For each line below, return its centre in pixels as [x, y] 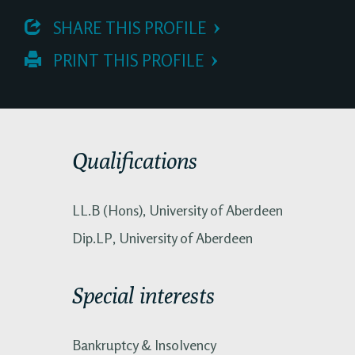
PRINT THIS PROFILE [126, 60]
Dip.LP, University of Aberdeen [162, 237]
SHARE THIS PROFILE [128, 28]
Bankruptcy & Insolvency [144, 344]
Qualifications [135, 160]
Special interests [143, 295]
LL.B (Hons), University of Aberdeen [177, 210]
